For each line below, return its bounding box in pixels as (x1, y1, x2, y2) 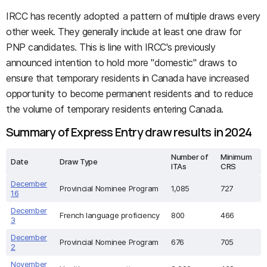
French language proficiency (60, 210, 160, 220)
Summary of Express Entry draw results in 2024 (6, 124, 252, 140)
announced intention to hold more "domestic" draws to (6, 57, 237, 69)
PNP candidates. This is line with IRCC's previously (6, 41, 216, 53)
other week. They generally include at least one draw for (6, 26, 241, 38)
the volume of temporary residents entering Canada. (6, 103, 223, 115)
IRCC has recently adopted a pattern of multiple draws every (6, 10, 260, 22)
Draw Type (60, 157, 98, 166)
